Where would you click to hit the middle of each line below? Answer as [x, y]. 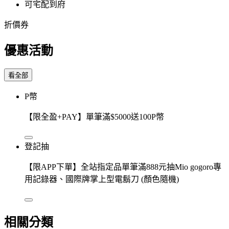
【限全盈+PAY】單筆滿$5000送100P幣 [94, 117]
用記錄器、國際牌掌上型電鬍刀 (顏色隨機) [102, 179]
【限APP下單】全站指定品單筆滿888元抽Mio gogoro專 [123, 167]
